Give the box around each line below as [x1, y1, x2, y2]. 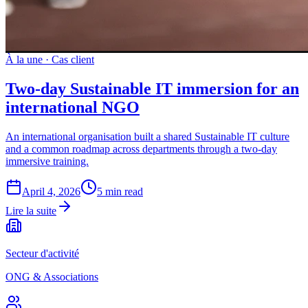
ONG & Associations [5, 270, 98, 283]
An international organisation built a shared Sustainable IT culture [5, 130, 289, 142]
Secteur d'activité [5, 247, 79, 259]
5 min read [97, 185, 143, 197]
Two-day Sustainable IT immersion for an [5, 79, 299, 98]
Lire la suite [5, 204, 56, 217]
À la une [5, 53, 43, 65]
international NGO [5, 98, 140, 116]
